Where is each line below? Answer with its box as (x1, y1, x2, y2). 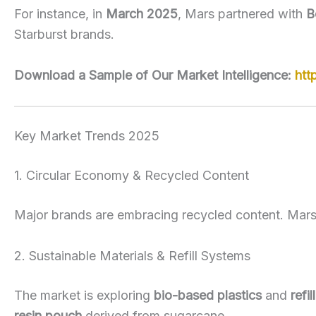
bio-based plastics (154, 287, 262, 303)
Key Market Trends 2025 (14, 128, 159, 143)
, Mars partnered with (178, 6, 306, 22)
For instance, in (14, 6, 106, 22)
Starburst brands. (14, 27, 114, 42)
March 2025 (106, 6, 178, 22)
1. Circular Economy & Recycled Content (14, 167, 249, 183)
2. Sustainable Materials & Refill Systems (14, 248, 250, 263)
